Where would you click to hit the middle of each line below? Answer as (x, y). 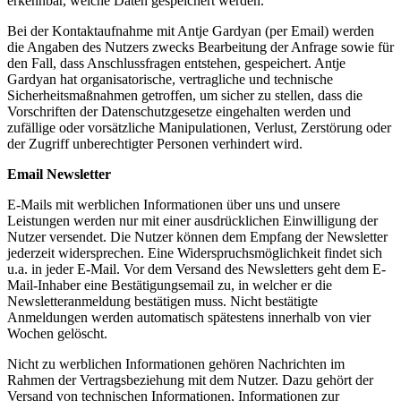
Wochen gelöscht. (57, 334)
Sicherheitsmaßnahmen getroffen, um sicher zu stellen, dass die (185, 96)
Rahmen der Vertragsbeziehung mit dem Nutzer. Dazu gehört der (190, 380)
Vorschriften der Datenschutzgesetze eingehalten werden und (179, 112)
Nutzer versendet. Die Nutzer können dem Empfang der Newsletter (197, 237)
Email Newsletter (59, 175)
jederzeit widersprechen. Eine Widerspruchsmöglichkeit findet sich (195, 253)
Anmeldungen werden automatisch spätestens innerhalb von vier (189, 318)
